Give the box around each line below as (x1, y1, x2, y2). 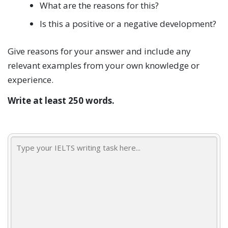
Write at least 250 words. (8, 95, 115, 106)
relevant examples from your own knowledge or (8, 59, 199, 71)
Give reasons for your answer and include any (8, 45, 191, 57)
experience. (8, 73, 53, 85)
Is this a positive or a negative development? (39, 18, 216, 30)
